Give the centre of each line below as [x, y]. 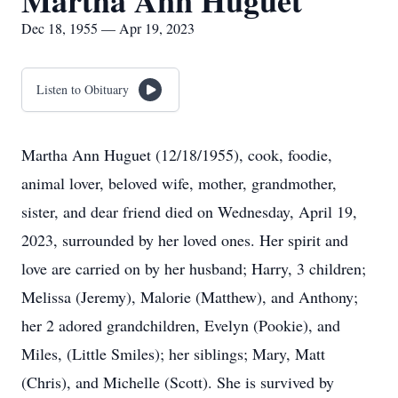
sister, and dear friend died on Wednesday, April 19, [189, 211]
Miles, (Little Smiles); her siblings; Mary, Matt [173, 354]
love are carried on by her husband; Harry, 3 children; [194, 268]
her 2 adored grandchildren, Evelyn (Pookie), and [181, 325]
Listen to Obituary [83, 89]
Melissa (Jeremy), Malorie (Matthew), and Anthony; [190, 297]
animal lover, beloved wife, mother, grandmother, [179, 183]
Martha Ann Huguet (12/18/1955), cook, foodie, [177, 155]
